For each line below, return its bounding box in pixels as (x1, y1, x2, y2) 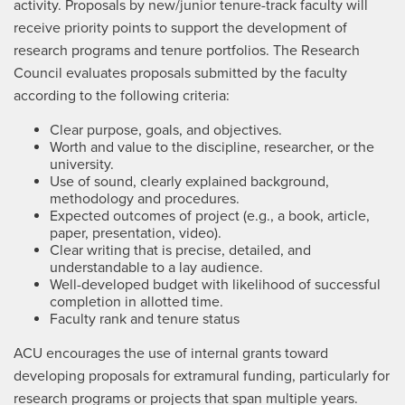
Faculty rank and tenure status (50, 310, 240, 328)
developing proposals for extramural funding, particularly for (14, 367, 390, 385)
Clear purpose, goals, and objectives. (50, 121, 282, 139)
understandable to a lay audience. (50, 259, 263, 277)
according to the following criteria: (14, 87, 230, 105)
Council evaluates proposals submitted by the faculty (14, 64, 347, 82)
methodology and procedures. (50, 190, 240, 208)
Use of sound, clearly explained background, (50, 173, 329, 191)
